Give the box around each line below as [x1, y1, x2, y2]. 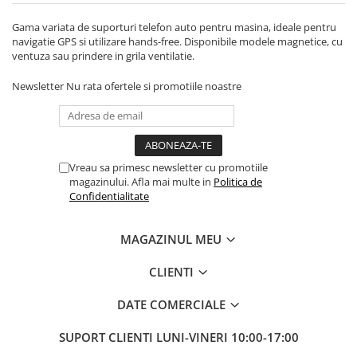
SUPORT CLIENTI [58, 329, 156, 345]
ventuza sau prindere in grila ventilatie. [12, 49, 194, 63]
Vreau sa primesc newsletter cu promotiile [69, 160, 268, 175]
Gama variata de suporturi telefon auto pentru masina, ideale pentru [12, 20, 336, 34]
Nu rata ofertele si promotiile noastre [66, 79, 241, 93]
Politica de [214, 175, 262, 189]
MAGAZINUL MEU [120, 231, 225, 247]
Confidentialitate [69, 189, 149, 203]
